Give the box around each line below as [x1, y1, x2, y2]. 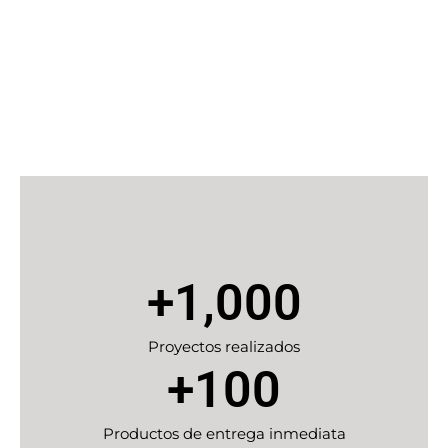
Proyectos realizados [148, 337, 300, 357]
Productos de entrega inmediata [102, 424, 346, 444]
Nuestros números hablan [86, 89, 362, 114]
